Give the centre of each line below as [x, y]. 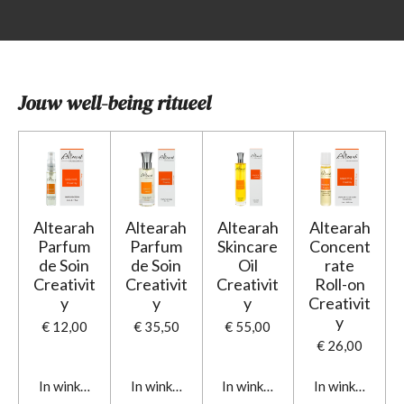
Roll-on [340, 284]
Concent [340, 246]
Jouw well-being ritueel [115, 103]
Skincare [248, 246]
